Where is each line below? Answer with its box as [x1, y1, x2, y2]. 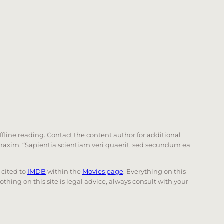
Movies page [82, 167, 123, 176]
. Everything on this [123, 167, 186, 176]
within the [46, 167, 82, 176]
